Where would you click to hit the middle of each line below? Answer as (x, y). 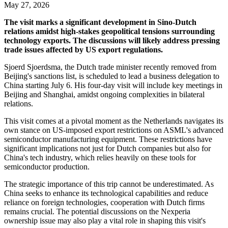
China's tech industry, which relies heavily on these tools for (100, 157)
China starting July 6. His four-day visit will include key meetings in (113, 85)
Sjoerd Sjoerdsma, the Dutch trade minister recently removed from (110, 67)
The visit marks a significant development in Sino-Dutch (100, 22)
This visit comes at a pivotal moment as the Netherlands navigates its (114, 121)
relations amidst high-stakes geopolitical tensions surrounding (109, 31)
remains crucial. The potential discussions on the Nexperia (97, 211)
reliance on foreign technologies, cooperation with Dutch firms (104, 202)
